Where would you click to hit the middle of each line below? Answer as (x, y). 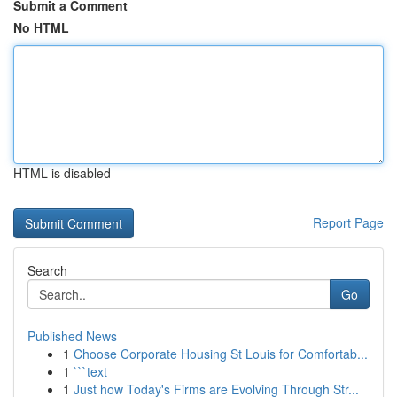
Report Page (348, 222)
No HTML (41, 27)
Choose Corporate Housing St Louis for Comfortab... (221, 354)
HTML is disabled (62, 173)
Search (47, 270)
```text (90, 371)
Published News (72, 336)
